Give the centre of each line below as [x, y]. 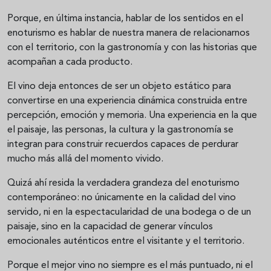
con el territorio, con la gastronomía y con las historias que [132, 48]
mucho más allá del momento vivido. [85, 159]
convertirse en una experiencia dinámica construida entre [127, 101]
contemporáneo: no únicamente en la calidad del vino [122, 198]
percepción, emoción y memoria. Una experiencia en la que [132, 116]
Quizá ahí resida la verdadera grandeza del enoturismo [123, 184]
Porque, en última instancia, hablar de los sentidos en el [125, 19]
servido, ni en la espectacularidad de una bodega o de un [129, 213]
